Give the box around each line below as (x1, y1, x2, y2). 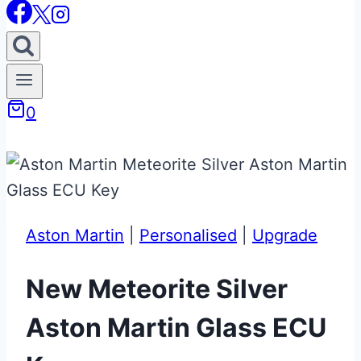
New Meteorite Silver (26, 272, 288, 305)
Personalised (139, 226, 237, 246)
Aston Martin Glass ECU (26, 311, 326, 343)
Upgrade (252, 226, 317, 246)
